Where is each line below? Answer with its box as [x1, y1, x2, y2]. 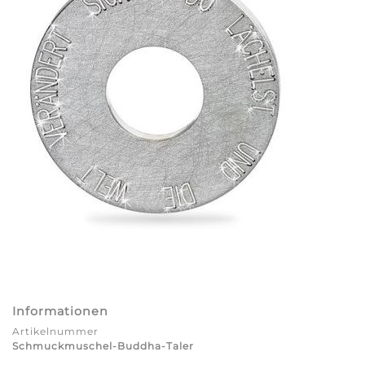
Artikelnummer [12, 324, 99, 337]
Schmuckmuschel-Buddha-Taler [12, 339, 194, 352]
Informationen [12, 303, 108, 319]
